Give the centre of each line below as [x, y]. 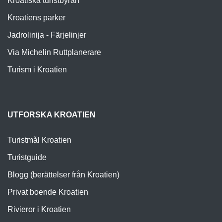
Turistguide [27, 157]
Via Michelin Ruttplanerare [54, 52]
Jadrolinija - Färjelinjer [47, 35]
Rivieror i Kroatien [39, 209]
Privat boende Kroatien [48, 192]
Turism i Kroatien [37, 69]
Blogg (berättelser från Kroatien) [63, 174]
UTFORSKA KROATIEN [52, 114]
